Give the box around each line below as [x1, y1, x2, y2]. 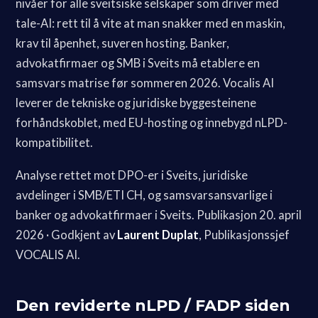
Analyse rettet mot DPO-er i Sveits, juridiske [16, 168, 248, 182]
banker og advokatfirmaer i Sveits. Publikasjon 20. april [16, 207, 302, 222]
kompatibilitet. [16, 135, 94, 150]
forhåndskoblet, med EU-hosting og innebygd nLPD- [16, 115, 288, 130]
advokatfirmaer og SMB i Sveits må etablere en [16, 55, 261, 70]
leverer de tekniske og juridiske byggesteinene [16, 95, 257, 110]
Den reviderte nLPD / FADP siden [16, 295, 291, 315]
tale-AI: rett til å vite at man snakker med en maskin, [16, 16, 286, 31]
